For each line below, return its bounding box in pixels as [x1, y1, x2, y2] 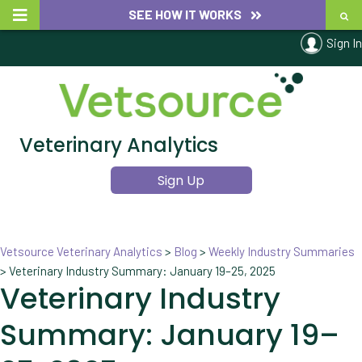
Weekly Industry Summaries [208, 244, 355, 259]
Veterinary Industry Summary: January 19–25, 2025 [9, 263, 276, 279]
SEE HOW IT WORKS [128, 6, 242, 23]
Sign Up [158, 171, 204, 191]
